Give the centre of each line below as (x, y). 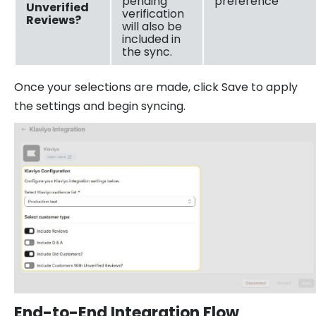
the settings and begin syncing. (100, 106)
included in (151, 39)
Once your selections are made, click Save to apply (156, 87)
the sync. (147, 51)
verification (153, 13)
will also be (152, 26)
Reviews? (54, 20)
